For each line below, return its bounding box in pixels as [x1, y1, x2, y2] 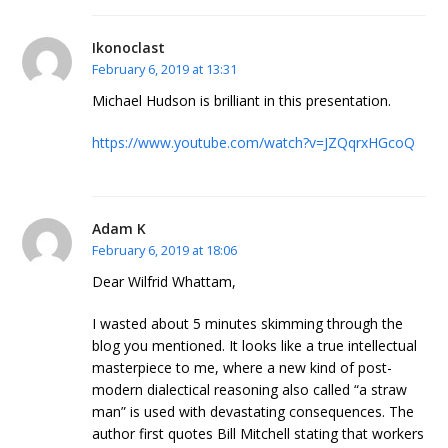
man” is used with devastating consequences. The [92, 402, 415, 421]
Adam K [92, 219, 147, 239]
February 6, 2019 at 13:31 [92, 60, 238, 79]
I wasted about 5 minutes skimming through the [92, 314, 404, 333]
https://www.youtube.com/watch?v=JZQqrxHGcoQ [92, 133, 416, 153]
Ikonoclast [92, 38, 166, 58]
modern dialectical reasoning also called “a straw [92, 380, 408, 399]
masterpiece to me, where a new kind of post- [92, 358, 393, 377]
